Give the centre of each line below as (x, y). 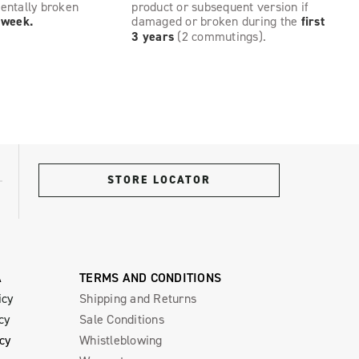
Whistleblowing (121, 339)
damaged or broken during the (216, 20)
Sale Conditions (122, 319)
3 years (153, 36)
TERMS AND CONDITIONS (150, 277)
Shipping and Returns (138, 298)
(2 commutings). (220, 36)
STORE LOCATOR (159, 179)
